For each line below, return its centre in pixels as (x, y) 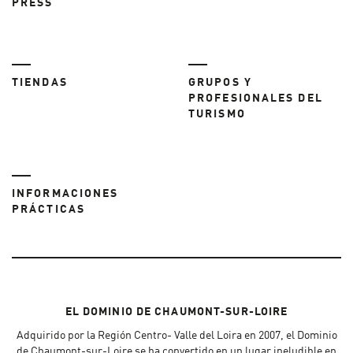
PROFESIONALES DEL (256, 99)
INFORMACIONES (65, 194)
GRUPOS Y (220, 83)
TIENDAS (40, 83)
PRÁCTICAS (48, 210)
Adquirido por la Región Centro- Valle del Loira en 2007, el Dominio (176, 336)
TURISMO (217, 115)
